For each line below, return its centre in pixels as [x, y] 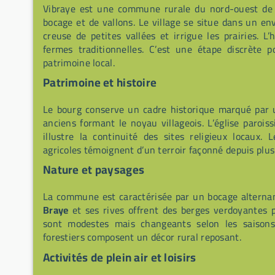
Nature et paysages [94, 170]
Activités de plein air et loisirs [120, 257]
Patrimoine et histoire [100, 83]
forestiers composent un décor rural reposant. [142, 237]
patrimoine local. [79, 63]
